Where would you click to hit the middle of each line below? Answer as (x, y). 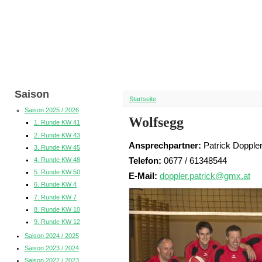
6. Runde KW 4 (55, 185)
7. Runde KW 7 (55, 197)
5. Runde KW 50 (57, 172)
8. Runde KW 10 (57, 209)
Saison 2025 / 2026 (51, 110)
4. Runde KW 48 (57, 159)
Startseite (143, 99)
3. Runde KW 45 (57, 147)
